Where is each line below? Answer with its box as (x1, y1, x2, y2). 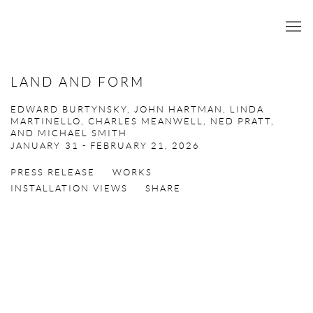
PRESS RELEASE (10, 168, 95, 177)
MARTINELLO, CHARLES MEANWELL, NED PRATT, (10, 117, 275, 126)
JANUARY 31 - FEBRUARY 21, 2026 (10, 140, 201, 151)
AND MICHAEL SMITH (10, 129, 127, 138)
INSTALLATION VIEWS (10, 184, 128, 194)
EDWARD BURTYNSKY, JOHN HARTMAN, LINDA (10, 105, 264, 115)
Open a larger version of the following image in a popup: (10, 218, 280, 228)
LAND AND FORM (10, 75, 145, 89)
